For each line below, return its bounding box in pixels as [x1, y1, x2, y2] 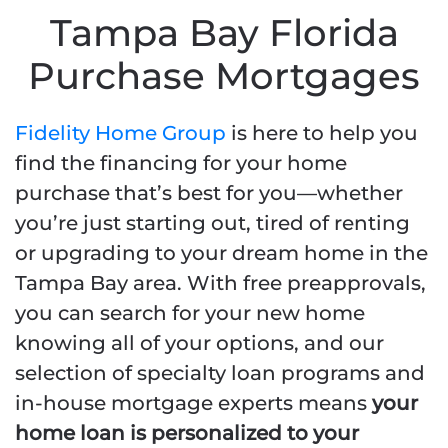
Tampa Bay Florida [49, 11, 399, 55]
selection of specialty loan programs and [15, 361, 425, 385]
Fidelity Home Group [15, 121, 226, 145]
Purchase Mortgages [28, 54, 420, 98]
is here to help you [226, 121, 418, 145]
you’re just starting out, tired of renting [15, 211, 410, 235]
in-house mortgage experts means [15, 391, 372, 415]
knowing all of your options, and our [15, 331, 384, 355]
